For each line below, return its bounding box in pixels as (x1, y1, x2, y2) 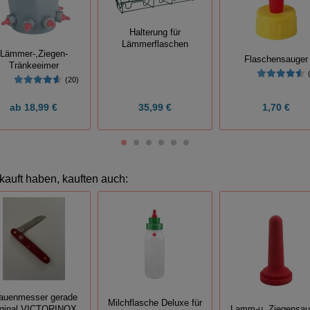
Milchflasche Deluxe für (107, 298, 202, 309)
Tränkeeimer (8, 60, 59, 71)
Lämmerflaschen (121, 39, 188, 49)
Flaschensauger (244, 55, 309, 65)
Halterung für (129, 27, 181, 37)
